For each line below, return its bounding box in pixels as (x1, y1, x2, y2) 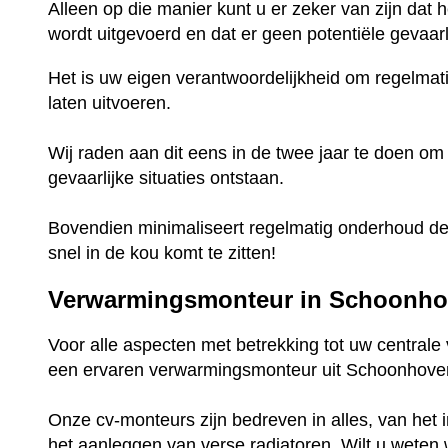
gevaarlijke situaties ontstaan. (48, 167, 290, 188)
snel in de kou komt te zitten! (48, 242, 277, 263)
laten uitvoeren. (48, 92, 177, 113)
